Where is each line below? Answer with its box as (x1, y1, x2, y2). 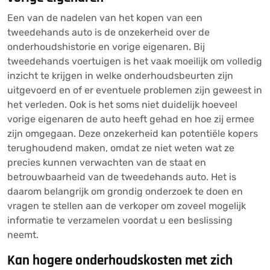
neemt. (7, 229, 39, 240)
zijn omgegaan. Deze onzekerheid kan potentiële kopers (7, 128, 258, 139)
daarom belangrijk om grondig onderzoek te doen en (7, 186, 243, 197)
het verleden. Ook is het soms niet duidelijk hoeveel (7, 99, 237, 110)
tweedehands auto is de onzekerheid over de (7, 27, 210, 38)
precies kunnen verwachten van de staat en (7, 157, 206, 168)
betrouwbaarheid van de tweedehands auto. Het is (7, 171, 236, 183)
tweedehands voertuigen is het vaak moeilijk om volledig (7, 55, 262, 67)
